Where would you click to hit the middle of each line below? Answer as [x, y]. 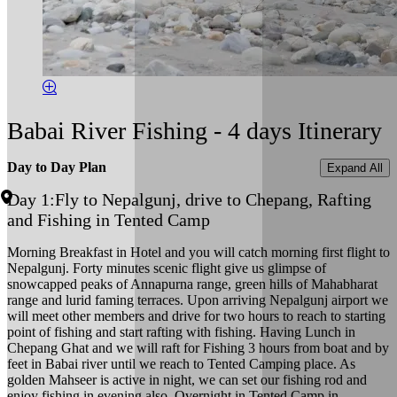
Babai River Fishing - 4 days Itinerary [195, 131]
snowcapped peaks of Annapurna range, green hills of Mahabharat [192, 284]
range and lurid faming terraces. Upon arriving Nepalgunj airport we [198, 300]
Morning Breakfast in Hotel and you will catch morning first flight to [198, 253]
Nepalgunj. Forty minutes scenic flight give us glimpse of [167, 269]
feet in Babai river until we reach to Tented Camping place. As [181, 364]
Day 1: [31, 200]
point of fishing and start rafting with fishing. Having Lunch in [181, 332]
